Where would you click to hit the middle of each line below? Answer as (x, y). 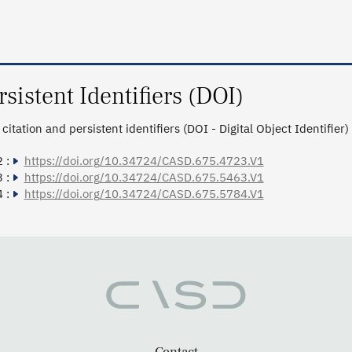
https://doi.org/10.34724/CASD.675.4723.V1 (144, 161)
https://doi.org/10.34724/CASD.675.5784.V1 (144, 194)
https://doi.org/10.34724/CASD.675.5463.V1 (144, 178)
